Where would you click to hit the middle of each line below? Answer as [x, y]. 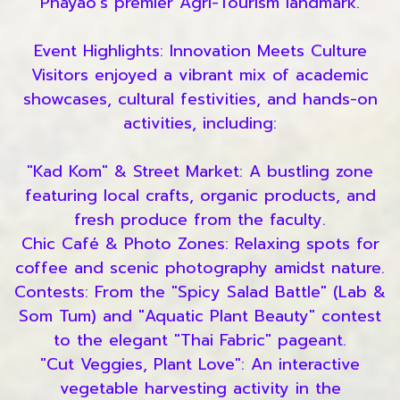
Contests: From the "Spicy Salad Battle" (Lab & [200, 292]
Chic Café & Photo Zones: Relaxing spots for [200, 244]
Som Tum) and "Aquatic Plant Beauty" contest [200, 317]
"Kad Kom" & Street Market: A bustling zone [200, 172]
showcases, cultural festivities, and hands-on [200, 100]
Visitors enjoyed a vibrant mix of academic [200, 75]
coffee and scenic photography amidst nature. [200, 268]
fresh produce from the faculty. [200, 220]
